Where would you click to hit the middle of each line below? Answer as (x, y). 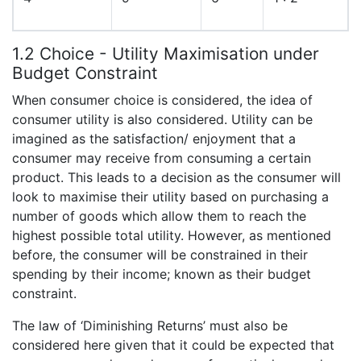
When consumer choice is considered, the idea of (162, 100)
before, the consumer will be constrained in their (160, 254)
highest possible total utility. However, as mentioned (172, 235)
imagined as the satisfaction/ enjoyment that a (154, 138)
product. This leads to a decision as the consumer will (176, 177)
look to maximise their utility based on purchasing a (170, 196)
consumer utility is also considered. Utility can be (162, 119)
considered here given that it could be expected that (173, 344)
